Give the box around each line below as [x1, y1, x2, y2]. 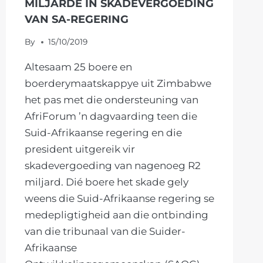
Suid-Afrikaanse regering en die [24, 127, 182, 139]
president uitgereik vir [24, 143, 135, 156]
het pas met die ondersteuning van [24, 94, 198, 106]
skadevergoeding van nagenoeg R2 [24, 160, 201, 172]
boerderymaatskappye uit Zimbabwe [24, 77, 211, 90]
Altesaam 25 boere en [24, 61, 132, 73]
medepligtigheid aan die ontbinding [24, 209, 208, 221]
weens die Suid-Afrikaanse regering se [24, 193, 214, 205]
